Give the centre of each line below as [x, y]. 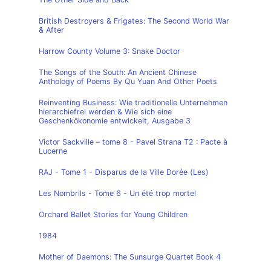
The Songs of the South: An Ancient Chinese [118, 72]
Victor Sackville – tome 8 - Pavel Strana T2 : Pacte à [133, 142]
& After [51, 30]
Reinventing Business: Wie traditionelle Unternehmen [133, 103]
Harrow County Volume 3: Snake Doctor [109, 51]
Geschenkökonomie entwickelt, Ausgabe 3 [115, 121]
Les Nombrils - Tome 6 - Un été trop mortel [117, 193]
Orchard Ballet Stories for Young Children [113, 214]
